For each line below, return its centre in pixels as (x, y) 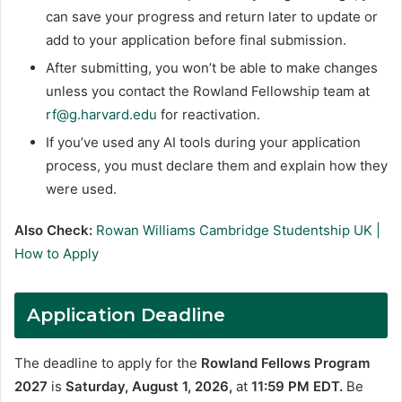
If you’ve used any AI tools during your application (203, 143)
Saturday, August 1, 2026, (149, 387)
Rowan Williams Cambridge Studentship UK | (238, 231)
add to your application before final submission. (196, 40)
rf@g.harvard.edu (101, 115)
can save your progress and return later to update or (212, 17)
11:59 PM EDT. (297, 387)
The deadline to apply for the (108, 363)
